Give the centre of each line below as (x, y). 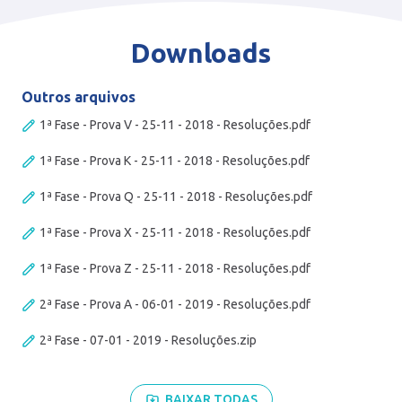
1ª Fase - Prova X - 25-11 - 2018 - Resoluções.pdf (175, 232)
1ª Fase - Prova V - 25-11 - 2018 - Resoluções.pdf (175, 124)
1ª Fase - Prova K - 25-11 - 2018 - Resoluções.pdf (175, 160)
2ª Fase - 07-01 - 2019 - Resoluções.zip (148, 340)
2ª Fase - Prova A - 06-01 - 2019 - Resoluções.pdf (175, 304)
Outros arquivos (79, 96)
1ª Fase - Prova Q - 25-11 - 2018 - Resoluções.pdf (176, 196)
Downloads (201, 52)
